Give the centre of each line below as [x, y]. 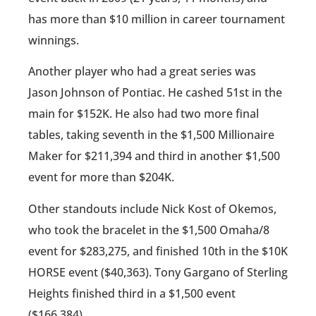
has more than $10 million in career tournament [157, 19]
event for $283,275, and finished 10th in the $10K [158, 251]
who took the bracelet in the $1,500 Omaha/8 [149, 230]
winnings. [54, 40]
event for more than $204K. [101, 177]
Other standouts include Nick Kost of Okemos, [152, 208]
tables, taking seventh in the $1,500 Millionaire [151, 135]
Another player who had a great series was [142, 72]
